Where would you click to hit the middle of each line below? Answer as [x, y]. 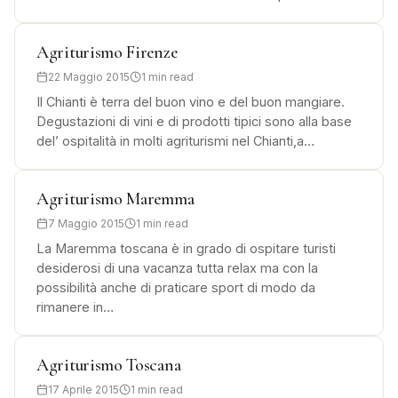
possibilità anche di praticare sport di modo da [176, 287]
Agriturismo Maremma [115, 199]
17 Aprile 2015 [84, 389]
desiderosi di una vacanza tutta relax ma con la [177, 267]
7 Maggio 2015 [86, 223]
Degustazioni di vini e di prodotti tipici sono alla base [194, 121]
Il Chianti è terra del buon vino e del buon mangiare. [191, 101]
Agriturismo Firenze [107, 52]
